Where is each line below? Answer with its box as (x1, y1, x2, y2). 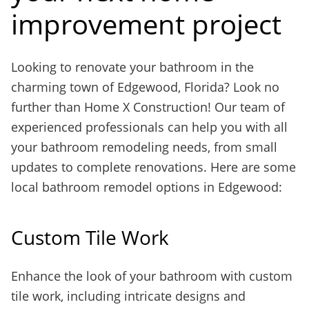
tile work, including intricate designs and (11, 288, 246, 304)
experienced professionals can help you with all (11, 119, 288, 135)
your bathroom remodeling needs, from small (11, 139, 277, 155)
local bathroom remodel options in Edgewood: (11, 179, 282, 195)
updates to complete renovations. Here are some (11, 159, 296, 175)
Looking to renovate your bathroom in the (11, 59, 254, 75)
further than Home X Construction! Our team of (11, 99, 285, 115)
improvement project (11, 5, 281, 43)
